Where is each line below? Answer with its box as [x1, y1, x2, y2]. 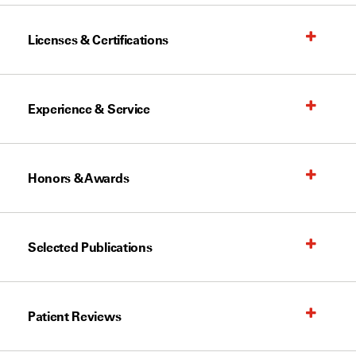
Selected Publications [28, 239, 153, 255]
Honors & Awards [28, 170, 130, 186]
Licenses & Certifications [28, 32, 168, 48]
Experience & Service [28, 101, 150, 117]
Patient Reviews [28, 308, 122, 324]
